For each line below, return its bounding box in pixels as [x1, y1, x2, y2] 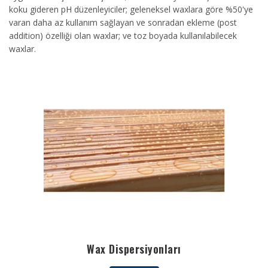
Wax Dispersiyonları [87, 241, 181, 257]
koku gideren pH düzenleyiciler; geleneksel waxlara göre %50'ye [9, 4, 253, 15]
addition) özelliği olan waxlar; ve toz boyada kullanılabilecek [9, 30, 237, 41]
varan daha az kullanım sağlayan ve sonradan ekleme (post [9, 17, 237, 28]
